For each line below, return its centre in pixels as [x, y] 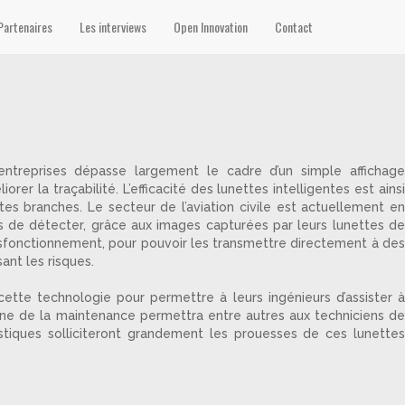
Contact [294, 27]
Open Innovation [211, 27]
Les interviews [113, 27]
